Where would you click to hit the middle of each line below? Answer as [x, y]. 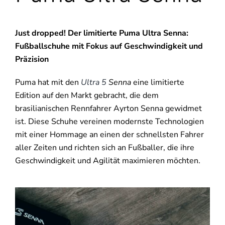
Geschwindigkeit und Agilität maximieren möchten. [107, 161]
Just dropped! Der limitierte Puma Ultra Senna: [101, 33]
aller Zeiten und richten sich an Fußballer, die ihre [104, 148]
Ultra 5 [94, 83]
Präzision [32, 60]
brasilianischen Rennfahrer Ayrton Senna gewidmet [108, 109]
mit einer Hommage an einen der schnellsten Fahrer [109, 135]
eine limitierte [157, 83]
